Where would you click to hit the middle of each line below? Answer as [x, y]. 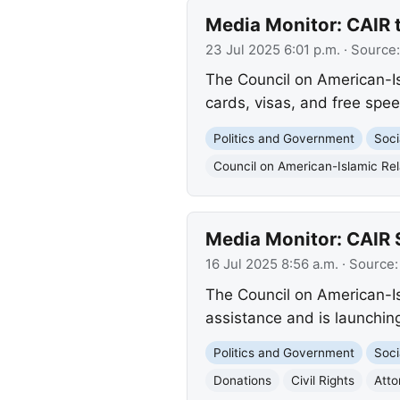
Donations [242, 380]
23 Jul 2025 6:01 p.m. [272, 50]
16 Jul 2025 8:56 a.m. [271, 265]
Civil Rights [322, 380]
